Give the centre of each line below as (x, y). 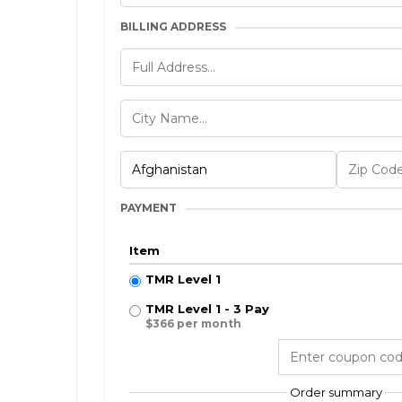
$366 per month (193, 323)
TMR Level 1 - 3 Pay (207, 309)
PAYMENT (149, 208)
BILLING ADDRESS (173, 26)
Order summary (336, 392)
